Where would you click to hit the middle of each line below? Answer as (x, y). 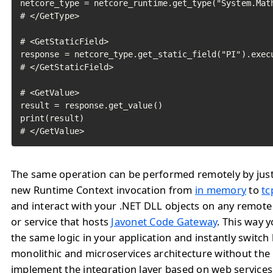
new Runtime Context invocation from (103, 190)
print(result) (52, 118)
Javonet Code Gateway (164, 222)
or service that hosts (61, 222)
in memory (221, 190)
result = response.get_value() (91, 105)
